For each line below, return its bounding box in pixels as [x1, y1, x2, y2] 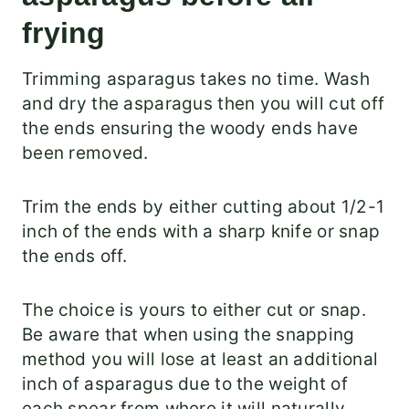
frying [22, 16, 106, 50]
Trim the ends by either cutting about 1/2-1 [22, 196, 385, 218]
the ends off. [22, 246, 128, 267]
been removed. [22, 142, 149, 164]
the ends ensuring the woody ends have [22, 118, 359, 140]
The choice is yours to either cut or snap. [22, 299, 366, 321]
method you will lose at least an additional [22, 349, 379, 371]
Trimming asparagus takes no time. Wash [22, 68, 370, 90]
